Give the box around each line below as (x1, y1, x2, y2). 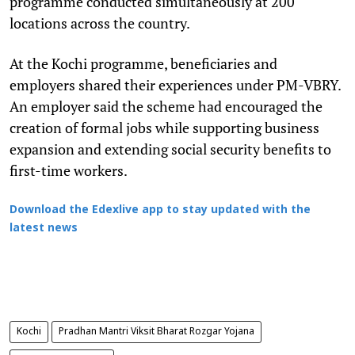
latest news (10, 221, 78, 235)
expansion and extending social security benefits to (10, 139, 331, 158)
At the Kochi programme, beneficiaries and (10, 53, 277, 73)
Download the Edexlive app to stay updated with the (10, 203, 311, 217)
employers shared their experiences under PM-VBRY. (10, 74, 341, 94)
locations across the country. (10, 13, 190, 32)
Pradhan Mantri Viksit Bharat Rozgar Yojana (59, 326, 254, 338)
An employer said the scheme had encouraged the (10, 96, 323, 116)
